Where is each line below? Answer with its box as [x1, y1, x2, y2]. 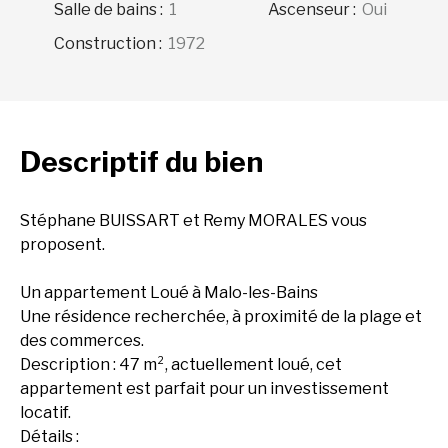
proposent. [20, 235, 105, 255]
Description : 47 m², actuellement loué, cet [20, 355, 342, 375]
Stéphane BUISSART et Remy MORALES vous [20, 211, 367, 231]
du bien [165, 145, 263, 180]
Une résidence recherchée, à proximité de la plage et [20, 307, 422, 327]
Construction [54, 34, 156, 54]
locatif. [20, 403, 71, 423]
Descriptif [20, 145, 165, 180]
